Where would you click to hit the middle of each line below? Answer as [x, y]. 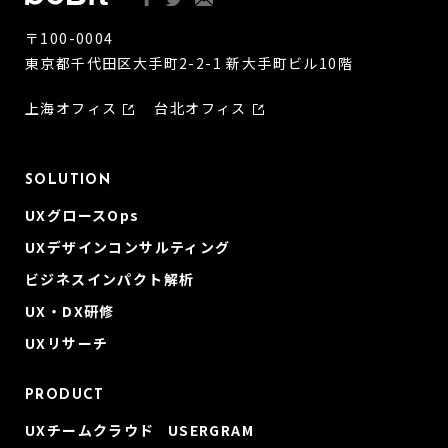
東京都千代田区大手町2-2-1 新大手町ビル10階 [189, 63]
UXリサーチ [67, 343]
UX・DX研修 [70, 311]
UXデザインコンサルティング [128, 247]
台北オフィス [200, 108]
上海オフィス [71, 108]
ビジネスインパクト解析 [110, 279]
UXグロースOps [82, 215]
